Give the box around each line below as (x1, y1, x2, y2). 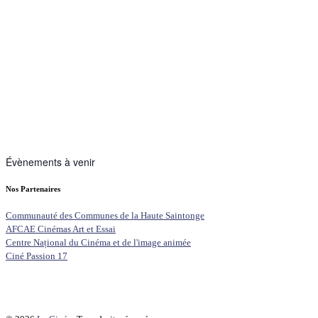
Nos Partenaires (6, 184, 60, 193)
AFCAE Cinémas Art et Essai (6, 223, 116, 234)
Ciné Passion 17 (6, 250, 67, 261)
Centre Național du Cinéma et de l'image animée (6, 236, 191, 248)
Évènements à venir (6, 154, 95, 169)
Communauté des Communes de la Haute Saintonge (6, 209, 204, 221)
